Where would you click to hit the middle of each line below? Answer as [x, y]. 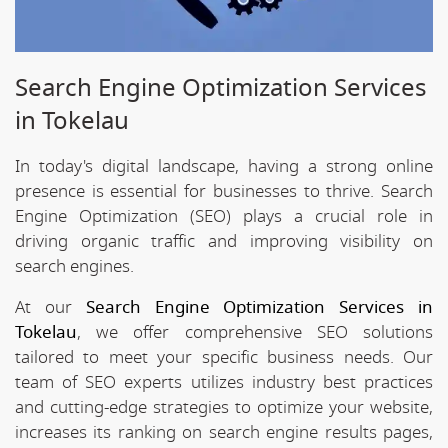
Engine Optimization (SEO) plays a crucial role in [224, 216]
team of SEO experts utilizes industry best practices [224, 382]
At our [50, 307]
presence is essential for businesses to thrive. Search [224, 191]
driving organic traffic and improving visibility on [224, 241]
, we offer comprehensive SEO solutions [255, 332]
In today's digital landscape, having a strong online [224, 166]
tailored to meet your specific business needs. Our [224, 357]
